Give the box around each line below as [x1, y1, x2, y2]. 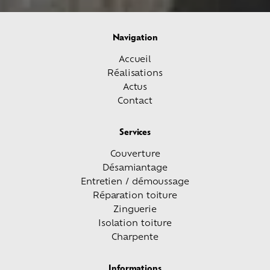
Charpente [111, 230, 159, 242]
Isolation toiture [98, 216, 172, 228]
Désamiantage [102, 161, 168, 173]
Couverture [110, 147, 160, 159]
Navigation [112, 31, 158, 43]
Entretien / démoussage [81, 175, 189, 187]
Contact [118, 94, 152, 106]
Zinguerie [113, 202, 157, 215]
